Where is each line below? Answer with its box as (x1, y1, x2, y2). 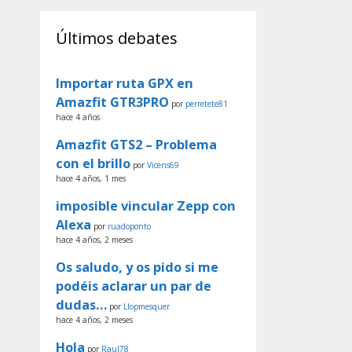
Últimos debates (56, 27, 178, 49)
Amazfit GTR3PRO (56, 93, 169, 111)
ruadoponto (108, 220, 151, 232)
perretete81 (185, 97, 228, 109)
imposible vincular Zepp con (56, 196, 236, 214)
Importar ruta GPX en (56, 74, 193, 92)
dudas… (56, 295, 107, 313)
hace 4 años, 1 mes (56, 172, 126, 184)
